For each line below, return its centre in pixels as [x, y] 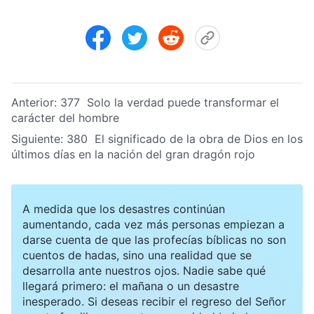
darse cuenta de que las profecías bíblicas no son [154, 239]
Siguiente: [39, 138]
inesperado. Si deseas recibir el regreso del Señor [154, 301]
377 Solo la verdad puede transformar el [170, 102]
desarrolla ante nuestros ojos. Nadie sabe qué [144, 270]
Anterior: [36, 102]
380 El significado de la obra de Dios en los [185, 138]
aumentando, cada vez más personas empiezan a [153, 224]
